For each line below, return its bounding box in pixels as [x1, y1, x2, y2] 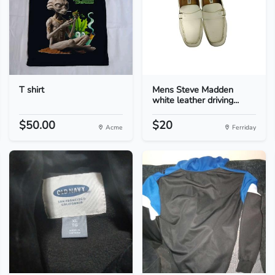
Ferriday [230, 123, 257, 132]
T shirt [18, 83, 44, 96]
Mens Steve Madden [152, 83, 233, 96]
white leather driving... [152, 94, 239, 106]
